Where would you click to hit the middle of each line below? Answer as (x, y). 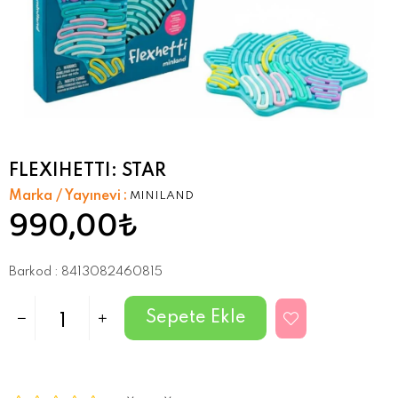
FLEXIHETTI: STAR (88, 171)
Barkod (30, 271)
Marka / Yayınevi (65, 196)
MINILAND (162, 195)
